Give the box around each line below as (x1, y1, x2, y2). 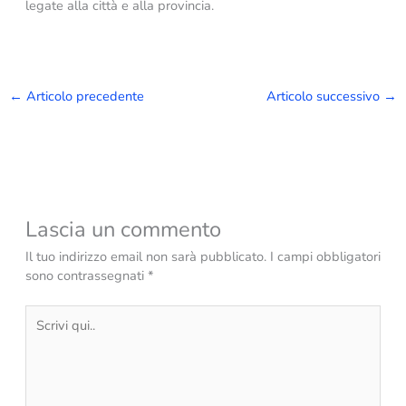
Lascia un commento (24, 214, 221, 244)
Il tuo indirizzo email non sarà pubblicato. (24, 246, 266, 266)
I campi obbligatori (269, 246, 381, 266)
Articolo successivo (266, 87, 384, 106)
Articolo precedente (22, 87, 144, 106)
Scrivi (24, 304, 56, 323)
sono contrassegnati (24, 266, 148, 285)
